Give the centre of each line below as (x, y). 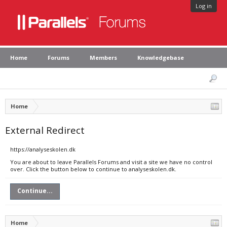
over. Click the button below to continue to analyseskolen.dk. (93, 169)
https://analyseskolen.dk (43, 149)
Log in (204, 6)
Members (103, 58)
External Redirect (45, 130)
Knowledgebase (161, 58)
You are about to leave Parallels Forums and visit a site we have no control (111, 162)
